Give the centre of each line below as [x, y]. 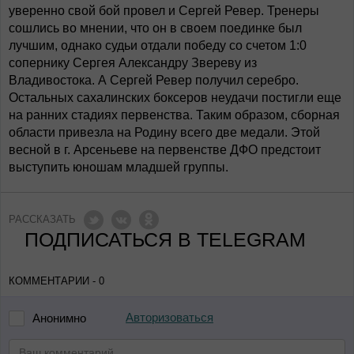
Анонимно [59, 318]
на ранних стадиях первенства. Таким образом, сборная [174, 115]
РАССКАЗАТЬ [42, 219]
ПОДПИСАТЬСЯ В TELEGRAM [165, 239]
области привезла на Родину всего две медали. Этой [164, 132]
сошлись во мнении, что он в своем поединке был [155, 28]
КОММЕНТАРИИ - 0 [56, 281]
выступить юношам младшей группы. [119, 167]
